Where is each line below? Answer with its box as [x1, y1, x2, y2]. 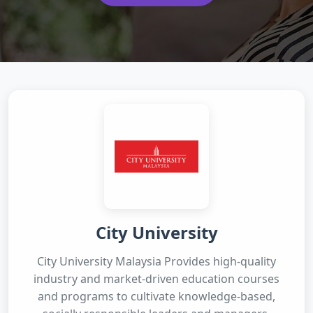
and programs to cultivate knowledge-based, [38, 289, 275, 304]
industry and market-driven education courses [34, 271, 279, 286]
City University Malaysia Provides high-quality [37, 254, 276, 269]
